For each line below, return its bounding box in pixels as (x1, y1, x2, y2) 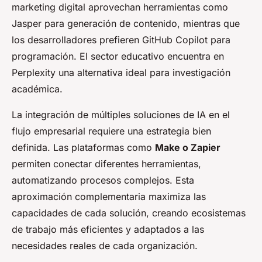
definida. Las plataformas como (12, 142, 155, 154)
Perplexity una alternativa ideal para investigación (12, 67, 230, 79)
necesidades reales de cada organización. (12, 240, 198, 252)
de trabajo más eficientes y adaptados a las (12, 223, 204, 236)
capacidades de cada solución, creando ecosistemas (12, 207, 246, 219)
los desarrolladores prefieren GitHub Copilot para (12, 34, 230, 46)
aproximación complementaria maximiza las (12, 191, 206, 203)
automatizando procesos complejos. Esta (12, 174, 194, 187)
